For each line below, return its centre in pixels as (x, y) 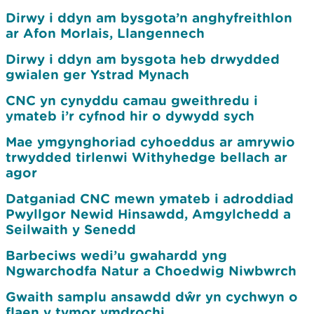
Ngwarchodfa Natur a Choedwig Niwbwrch (151, 271)
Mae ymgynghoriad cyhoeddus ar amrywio (150, 142)
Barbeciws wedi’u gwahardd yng (116, 255)
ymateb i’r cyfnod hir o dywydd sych (130, 116)
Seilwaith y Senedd (71, 229)
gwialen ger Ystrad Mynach (97, 74)
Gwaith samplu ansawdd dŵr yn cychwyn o (152, 296)
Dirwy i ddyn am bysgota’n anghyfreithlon (149, 18)
